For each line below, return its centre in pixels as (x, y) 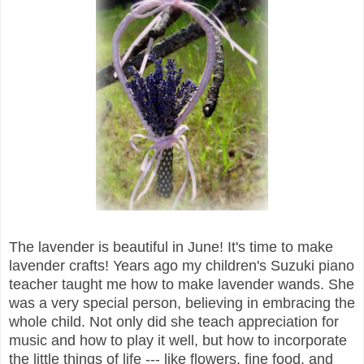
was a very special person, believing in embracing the (182, 303)
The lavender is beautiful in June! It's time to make (171, 247)
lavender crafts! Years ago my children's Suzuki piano (182, 265)
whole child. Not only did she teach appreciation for (174, 321)
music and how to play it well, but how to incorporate (178, 340)
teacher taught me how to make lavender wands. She (182, 284)
